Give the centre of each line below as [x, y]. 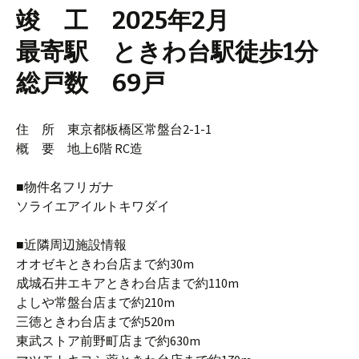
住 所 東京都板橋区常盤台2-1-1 [114, 129]
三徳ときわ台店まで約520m [95, 321]
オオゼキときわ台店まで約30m [105, 264]
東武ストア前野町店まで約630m [108, 341]
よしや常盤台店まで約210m [95, 302]
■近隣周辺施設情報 [71, 244]
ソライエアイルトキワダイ [93, 206]
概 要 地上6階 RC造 [79, 148]
